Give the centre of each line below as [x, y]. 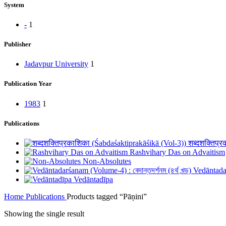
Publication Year [28, 84]
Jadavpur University [56, 64]
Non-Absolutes [107, 161]
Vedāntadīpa [93, 179]
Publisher [18, 44]
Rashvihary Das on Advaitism [177, 152]
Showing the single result [44, 213]
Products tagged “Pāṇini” [107, 196]
